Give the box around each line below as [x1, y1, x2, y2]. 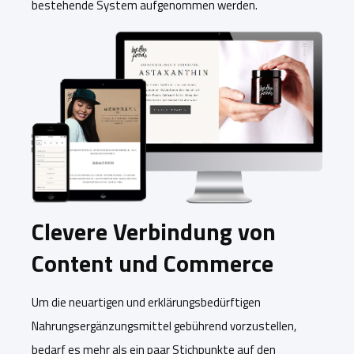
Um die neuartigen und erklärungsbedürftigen [32, 293, 261, 312]
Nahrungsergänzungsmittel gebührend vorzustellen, [32, 317, 296, 336]
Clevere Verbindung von [32, 213, 276, 250]
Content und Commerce [32, 245, 273, 282]
